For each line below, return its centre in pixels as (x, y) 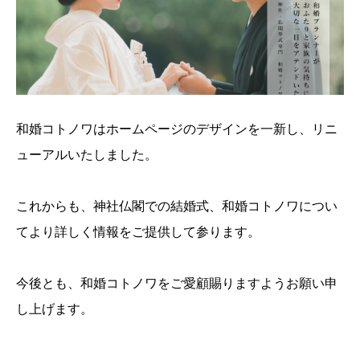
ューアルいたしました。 (87, 155)
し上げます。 (55, 309)
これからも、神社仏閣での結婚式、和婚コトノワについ (177, 207)
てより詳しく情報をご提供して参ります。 (138, 232)
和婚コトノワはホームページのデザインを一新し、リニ (177, 129)
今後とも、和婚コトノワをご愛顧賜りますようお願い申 (177, 284)
